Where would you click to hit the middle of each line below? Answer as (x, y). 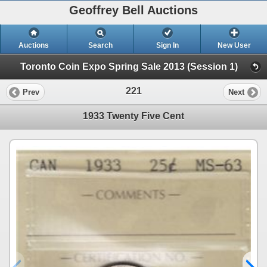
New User (234, 45)
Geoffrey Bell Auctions (133, 10)
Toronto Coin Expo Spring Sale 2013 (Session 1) (129, 67)
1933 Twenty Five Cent (133, 116)
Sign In (167, 45)
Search (100, 45)
